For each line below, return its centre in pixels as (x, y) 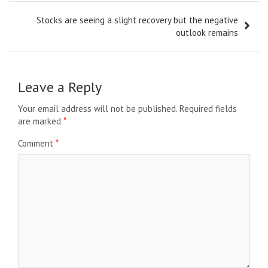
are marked (41, 121)
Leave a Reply (60, 87)
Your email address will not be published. (98, 109)
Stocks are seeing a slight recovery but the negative (137, 20)
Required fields (208, 109)
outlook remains (207, 33)
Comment (37, 144)
